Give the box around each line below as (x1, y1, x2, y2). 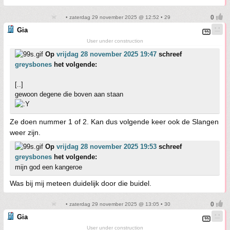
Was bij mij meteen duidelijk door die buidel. (10, 179, 151, 187)
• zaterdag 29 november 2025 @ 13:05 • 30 (64, 201, 170, 207)
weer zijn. (10, 128, 41, 137)
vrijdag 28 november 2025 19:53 (56, 142, 157, 150)
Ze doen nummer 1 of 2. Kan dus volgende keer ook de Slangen (10, 117, 219, 126)
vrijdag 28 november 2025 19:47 (56, 50, 157, 58)
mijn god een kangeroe (15, 163, 82, 171)
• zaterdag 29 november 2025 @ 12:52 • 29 (64, 14, 170, 20)
